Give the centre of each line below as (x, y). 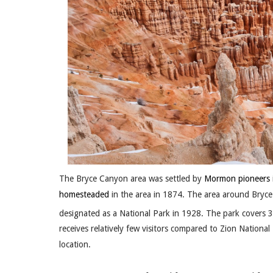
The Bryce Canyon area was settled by (132, 178)
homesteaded (84, 194)
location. (75, 245)
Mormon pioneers (237, 178)
